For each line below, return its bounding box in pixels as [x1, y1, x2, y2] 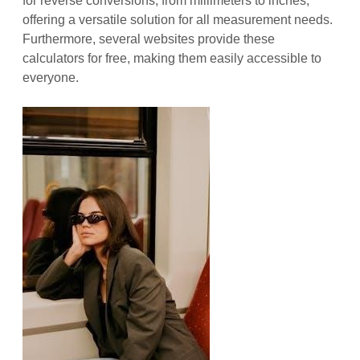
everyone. [22, 70, 80, 84]
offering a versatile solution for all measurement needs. [22, 12, 333, 27]
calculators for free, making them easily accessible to [22, 51, 322, 65]
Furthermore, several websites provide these [22, 31, 276, 46]
